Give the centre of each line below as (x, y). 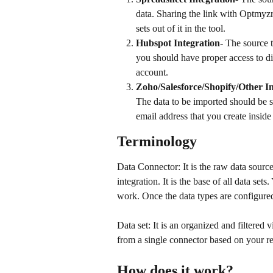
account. (152, 72)
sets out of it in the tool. (181, 28)
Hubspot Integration (178, 43)
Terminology (157, 141)
